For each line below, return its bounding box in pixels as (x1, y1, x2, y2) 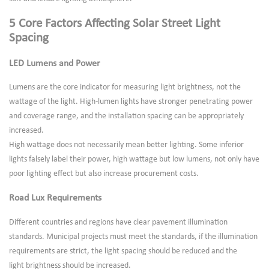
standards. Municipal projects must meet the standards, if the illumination (9, 232, 258, 241)
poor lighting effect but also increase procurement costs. (9, 169, 199, 178)
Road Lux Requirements (9, 193, 101, 204)
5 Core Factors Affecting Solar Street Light (9, 17, 220, 31)
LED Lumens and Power (9, 58, 100, 68)
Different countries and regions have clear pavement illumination (9, 217, 228, 227)
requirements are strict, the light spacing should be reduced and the (9, 246, 237, 256)
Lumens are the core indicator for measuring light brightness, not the (9, 82, 241, 92)
